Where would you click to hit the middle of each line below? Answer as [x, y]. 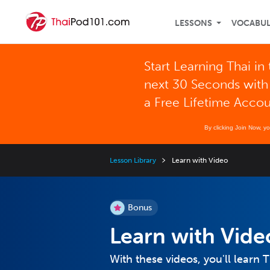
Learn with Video [200, 160]
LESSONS [193, 23]
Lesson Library [133, 160]
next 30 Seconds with [206, 84]
